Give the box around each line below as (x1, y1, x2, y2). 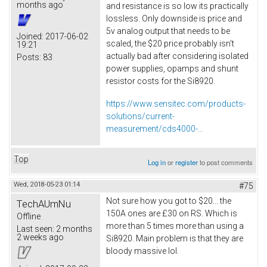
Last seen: (17, 223, 54, 234)
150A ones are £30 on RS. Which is (106, 208, 237, 218)
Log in (148, 157, 166, 167)
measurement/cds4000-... (106, 123, 203, 133)
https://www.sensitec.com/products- (106, 98, 246, 108)
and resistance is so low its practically (106, 1, 249, 11)
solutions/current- (106, 111, 175, 121)
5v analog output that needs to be (106, 26, 230, 36)
